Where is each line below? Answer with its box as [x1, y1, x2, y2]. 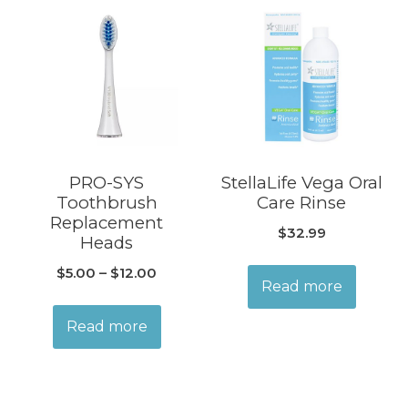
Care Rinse [257, 192, 346, 214]
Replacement [50, 212, 163, 234]
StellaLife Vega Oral [220, 172, 382, 194]
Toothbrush [56, 192, 158, 214]
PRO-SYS [69, 172, 144, 194]
